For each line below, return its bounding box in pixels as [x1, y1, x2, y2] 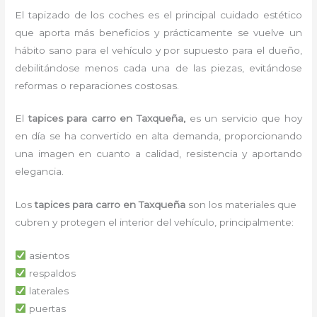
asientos [25, 250, 69, 262]
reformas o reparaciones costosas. [15, 79, 185, 91]
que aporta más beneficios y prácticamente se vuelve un [15, 26, 302, 38]
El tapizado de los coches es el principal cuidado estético [15, 8, 302, 21]
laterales [25, 285, 69, 297]
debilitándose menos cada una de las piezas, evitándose [15, 62, 302, 74]
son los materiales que [188, 199, 297, 211]
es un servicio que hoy [189, 113, 302, 125]
